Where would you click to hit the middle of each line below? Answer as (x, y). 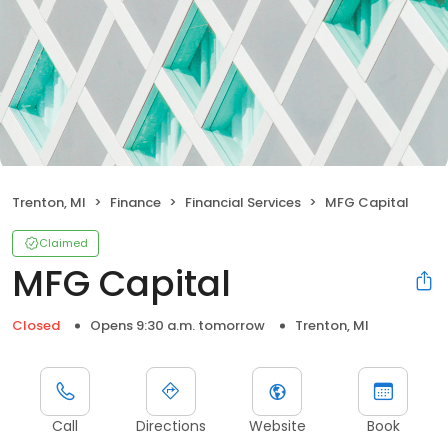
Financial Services (243, 202)
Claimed (63, 242)
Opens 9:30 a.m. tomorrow (177, 325)
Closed (36, 325)
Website (277, 425)
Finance (135, 202)
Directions (171, 425)
